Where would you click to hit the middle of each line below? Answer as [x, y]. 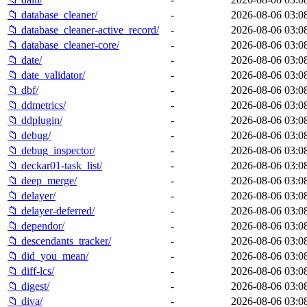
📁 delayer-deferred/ [51, 210]
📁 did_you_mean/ [48, 256]
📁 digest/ [28, 286]
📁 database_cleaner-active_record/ [83, 29]
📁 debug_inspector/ [51, 150]
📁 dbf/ [23, 90]
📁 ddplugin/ [35, 120]
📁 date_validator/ [46, 75]
